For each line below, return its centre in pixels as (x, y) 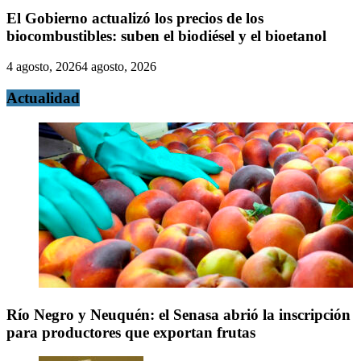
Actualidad (43, 98)
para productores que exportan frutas (131, 332)
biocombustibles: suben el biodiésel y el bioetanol (166, 35)
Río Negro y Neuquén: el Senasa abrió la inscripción (178, 314)
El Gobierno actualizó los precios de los (135, 18)
